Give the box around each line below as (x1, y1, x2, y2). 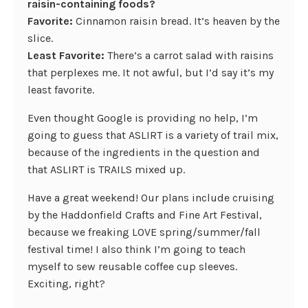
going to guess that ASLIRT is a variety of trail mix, (27, 129, 278, 142)
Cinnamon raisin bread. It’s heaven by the (73, 14, 280, 27)
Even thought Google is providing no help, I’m (27, 111, 258, 124)
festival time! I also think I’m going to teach (27, 243, 245, 256)
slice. (27, 32, 53, 45)
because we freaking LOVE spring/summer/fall (27, 225, 261, 239)
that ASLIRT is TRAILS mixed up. (27, 163, 185, 176)
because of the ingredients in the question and (27, 146, 260, 159)
